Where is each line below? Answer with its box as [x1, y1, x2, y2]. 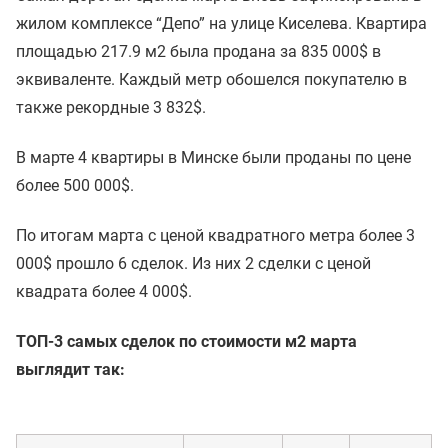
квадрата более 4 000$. [16, 282, 192, 302]
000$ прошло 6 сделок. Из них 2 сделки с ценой [16, 254, 371, 274]
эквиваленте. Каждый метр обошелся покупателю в [16, 70, 407, 90]
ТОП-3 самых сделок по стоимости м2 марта [16, 332, 357, 352]
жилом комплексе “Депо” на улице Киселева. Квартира [16, 14, 427, 34]
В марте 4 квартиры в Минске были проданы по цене [16, 148, 411, 168]
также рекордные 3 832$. [16, 98, 210, 118]
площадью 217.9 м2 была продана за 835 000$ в [16, 42, 381, 62]
